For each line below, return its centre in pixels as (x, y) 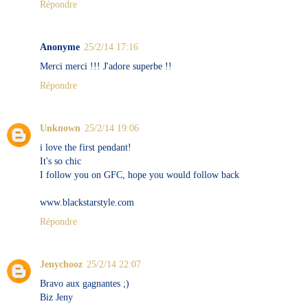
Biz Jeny (56, 297)
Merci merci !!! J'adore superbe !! (106, 66)
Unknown (60, 128)
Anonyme (60, 46)
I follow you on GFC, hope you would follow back (140, 174)
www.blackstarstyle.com (87, 202)
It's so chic (60, 161)
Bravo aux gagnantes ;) (85, 283)
